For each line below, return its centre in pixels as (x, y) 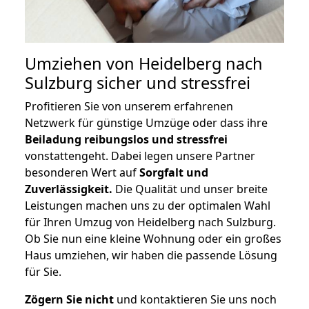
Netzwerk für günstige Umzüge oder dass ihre (146, 123)
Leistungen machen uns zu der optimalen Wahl (148, 206)
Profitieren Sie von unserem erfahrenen (129, 107)
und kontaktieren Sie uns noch (195, 300)
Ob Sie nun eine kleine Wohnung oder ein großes (153, 239)
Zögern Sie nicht (69, 300)
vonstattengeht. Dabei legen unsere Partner (140, 156)
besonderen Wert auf (82, 173)
